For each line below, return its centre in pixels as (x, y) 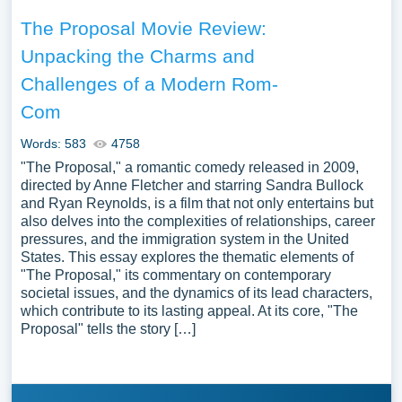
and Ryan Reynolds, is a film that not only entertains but (197, 203)
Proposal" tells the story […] (108, 329)
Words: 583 (53, 144)
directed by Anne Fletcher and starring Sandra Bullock (192, 185)
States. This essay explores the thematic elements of (187, 257)
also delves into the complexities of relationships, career (197, 221)
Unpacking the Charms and (137, 56)
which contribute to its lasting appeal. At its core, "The (189, 311)
